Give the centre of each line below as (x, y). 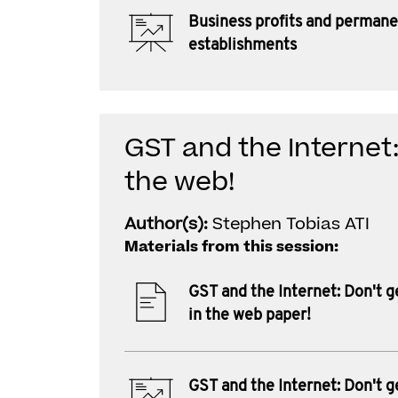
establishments (243, 45)
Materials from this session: (231, 247)
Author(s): (168, 224)
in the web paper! (250, 315)
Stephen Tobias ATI (291, 224)
